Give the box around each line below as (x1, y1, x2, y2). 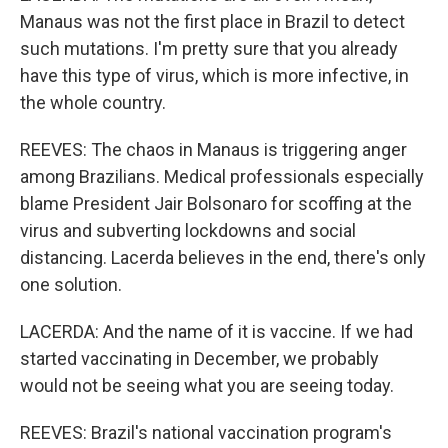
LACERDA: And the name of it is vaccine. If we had (20, 321, 413, 342)
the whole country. (20, 92, 166, 113)
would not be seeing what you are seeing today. (20, 375, 394, 396)
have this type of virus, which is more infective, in (20, 65, 409, 86)
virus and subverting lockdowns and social (20, 220, 356, 241)
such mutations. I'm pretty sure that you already (20, 38, 398, 59)
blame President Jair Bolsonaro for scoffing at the (20, 193, 412, 214)
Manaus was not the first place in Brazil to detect (20, 11, 405, 32)
